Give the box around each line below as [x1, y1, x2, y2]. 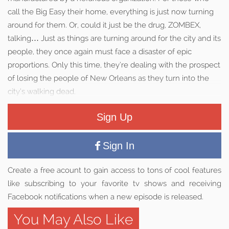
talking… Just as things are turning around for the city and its [8, 34, 221, 43]
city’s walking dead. [8, 87, 76, 96]
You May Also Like [14, 211, 133, 228]
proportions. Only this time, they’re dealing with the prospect [8, 60, 220, 70]
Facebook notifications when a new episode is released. [8, 192, 203, 201]
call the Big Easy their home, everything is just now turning [8, 7, 214, 16]
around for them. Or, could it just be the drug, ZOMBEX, [8, 20, 201, 30]
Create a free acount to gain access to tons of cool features [8, 166, 221, 175]
